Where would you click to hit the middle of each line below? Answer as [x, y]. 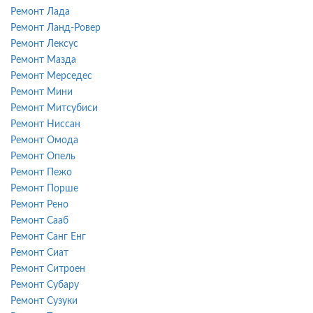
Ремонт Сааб [39, 220]
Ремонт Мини [42, 92]
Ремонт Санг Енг [48, 236]
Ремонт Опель [43, 156]
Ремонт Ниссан [45, 124]
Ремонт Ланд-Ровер [56, 28]
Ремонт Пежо [41, 172]
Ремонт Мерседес [51, 76]
